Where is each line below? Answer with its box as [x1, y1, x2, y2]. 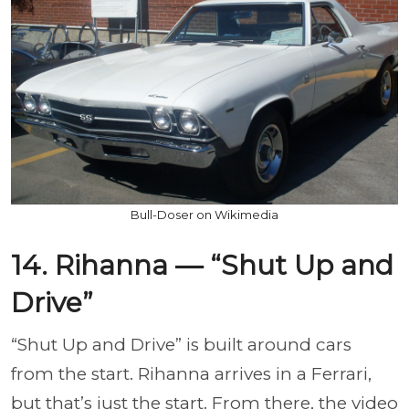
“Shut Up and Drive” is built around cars [11, 334, 351, 355]
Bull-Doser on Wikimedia [131, 207, 278, 222]
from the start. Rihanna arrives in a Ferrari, [11, 363, 372, 384]
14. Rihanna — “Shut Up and [11, 248, 393, 282]
